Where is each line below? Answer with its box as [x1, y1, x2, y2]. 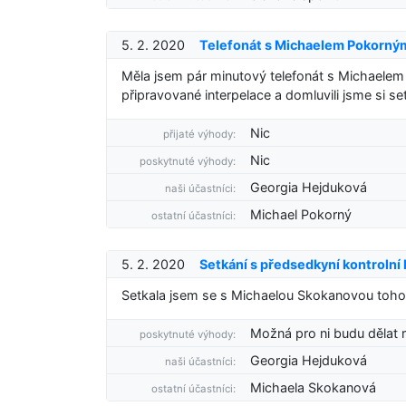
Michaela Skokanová [250, 380, 377, 395]
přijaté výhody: [163, 128, 237, 140]
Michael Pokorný [250, 207, 353, 222]
